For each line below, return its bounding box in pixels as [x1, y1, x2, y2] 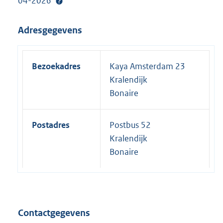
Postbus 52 [110, 119, 151, 130]
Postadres [32, 119, 70, 130]
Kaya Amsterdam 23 [110, 60, 185, 72]
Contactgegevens [18, 207, 90, 219]
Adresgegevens [18, 24, 82, 36]
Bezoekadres [32, 60, 81, 72]
